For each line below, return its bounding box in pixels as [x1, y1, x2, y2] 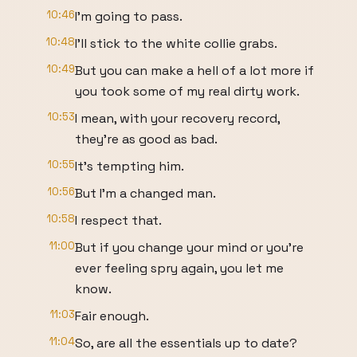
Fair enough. [75, 308, 149, 324]
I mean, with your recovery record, [75, 110, 280, 127]
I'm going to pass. [75, 8, 182, 25]
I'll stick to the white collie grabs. [75, 35, 277, 52]
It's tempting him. [75, 158, 184, 175]
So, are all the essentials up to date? [75, 335, 297, 351]
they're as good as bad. [75, 131, 218, 147]
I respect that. [75, 212, 162, 229]
